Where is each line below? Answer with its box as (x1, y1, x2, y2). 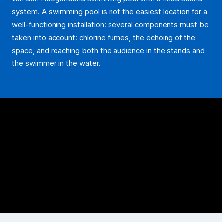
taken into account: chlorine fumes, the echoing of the (12, 33, 195, 42)
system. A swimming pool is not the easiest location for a (12, 7, 207, 16)
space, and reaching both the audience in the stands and (12, 46, 205, 55)
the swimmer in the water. (12, 58, 101, 68)
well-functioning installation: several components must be (12, 20, 209, 29)
